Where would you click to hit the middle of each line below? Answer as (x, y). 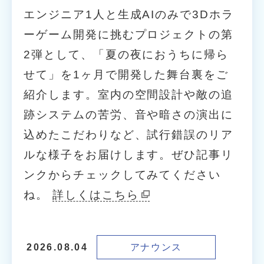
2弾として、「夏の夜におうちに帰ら (126, 54)
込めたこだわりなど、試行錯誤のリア (128, 134)
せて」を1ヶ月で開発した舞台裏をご (126, 74)
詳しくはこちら (96, 194)
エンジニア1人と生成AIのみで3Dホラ (129, 14)
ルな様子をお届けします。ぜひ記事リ (128, 154)
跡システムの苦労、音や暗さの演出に (128, 114)
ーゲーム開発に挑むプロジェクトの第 (128, 34)
